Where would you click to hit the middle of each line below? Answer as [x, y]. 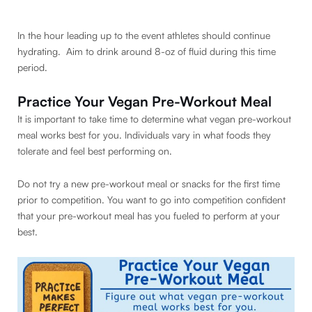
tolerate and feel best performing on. [96, 150]
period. [34, 68]
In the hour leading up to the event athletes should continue [144, 36]
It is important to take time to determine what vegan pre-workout [154, 118]
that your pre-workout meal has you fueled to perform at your [149, 216]
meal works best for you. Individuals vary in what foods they [144, 134]
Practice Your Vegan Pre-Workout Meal [145, 101]
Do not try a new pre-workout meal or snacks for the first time [149, 184]
